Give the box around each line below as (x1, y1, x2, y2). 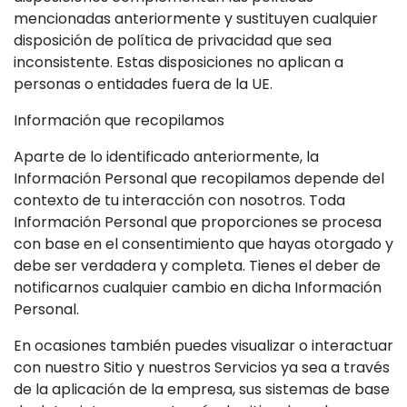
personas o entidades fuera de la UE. (14, 74, 273, 94)
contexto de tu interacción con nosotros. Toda (14, 190, 345, 211)
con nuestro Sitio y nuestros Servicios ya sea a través (14, 357, 390, 378)
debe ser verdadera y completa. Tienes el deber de (14, 255, 381, 276)
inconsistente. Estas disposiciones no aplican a (14, 52, 343, 73)
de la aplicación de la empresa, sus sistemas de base (14, 379, 390, 400)
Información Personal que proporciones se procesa (14, 212, 382, 233)
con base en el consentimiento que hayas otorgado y (14, 233, 393, 254)
